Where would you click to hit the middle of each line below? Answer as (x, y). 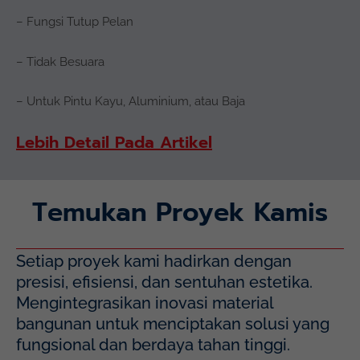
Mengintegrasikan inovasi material (145, 303)
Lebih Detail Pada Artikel (114, 142)
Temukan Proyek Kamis (180, 212)
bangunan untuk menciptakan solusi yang (173, 324)
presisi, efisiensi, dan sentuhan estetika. (164, 282)
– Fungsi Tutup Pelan (75, 22)
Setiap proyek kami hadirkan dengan (154, 262)
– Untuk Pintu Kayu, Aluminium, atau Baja (131, 101)
